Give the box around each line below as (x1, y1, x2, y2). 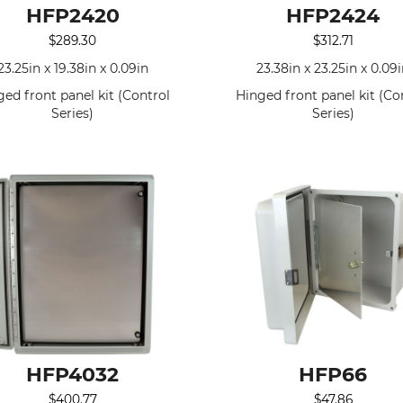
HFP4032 (26, 363, 120, 388)
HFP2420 (25, 4, 120, 29)
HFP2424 (286, 4, 381, 29)
